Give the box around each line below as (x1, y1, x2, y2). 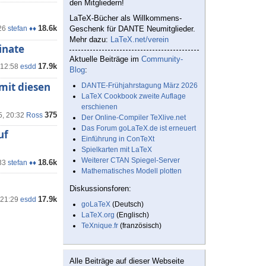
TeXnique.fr (81, 221, 118, 230)
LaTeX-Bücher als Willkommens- (69, 14, 182, 23)
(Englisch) (115, 211, 149, 220)
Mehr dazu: (69, 35, 110, 45)
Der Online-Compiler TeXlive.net (81, 113, 186, 122)
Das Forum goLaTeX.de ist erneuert (81, 124, 196, 133)
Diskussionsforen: (69, 184, 131, 194)
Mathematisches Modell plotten (81, 167, 182, 176)
